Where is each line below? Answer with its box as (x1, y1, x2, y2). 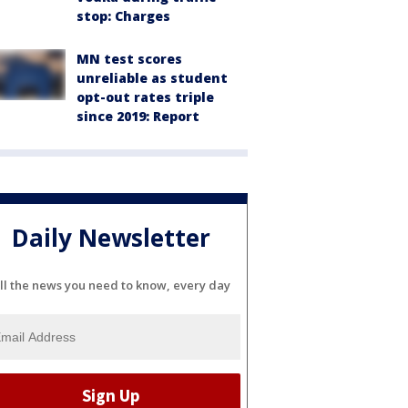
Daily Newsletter (12, 221, 210, 255)
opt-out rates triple (76, 88, 214, 106)
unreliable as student (76, 69, 228, 87)
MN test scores (76, 50, 182, 67)
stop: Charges (76, 7, 170, 25)
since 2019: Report (76, 107, 199, 125)
